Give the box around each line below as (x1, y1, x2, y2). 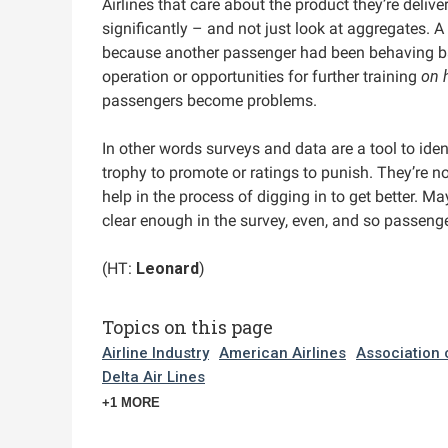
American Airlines (219, 343, 346, 362)
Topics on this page (102, 315, 273, 339)
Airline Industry (102, 343, 209, 362)
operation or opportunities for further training (102, 67, 421, 86)
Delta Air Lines (102, 367, 205, 386)
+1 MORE (102, 394, 160, 410)
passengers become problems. (102, 91, 317, 110)
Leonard (136, 259, 199, 278)
